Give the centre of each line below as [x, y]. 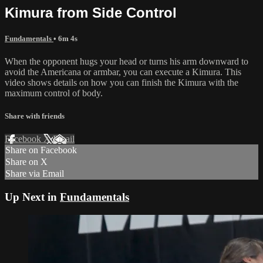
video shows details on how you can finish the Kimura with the [122, 82]
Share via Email [35, 174]
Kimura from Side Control [91, 12]
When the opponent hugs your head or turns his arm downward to [127, 61]
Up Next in [32, 197]
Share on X [26, 162]
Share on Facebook [41, 150]
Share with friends [35, 116]
